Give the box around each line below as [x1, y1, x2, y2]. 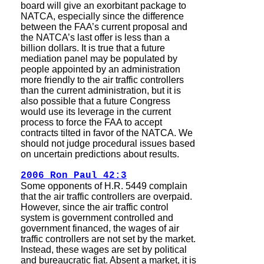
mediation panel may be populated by [21, 54, 177, 64]
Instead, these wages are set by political [21, 245, 187, 255]
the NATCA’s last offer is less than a [21, 32, 170, 42]
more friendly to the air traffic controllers [21, 75, 184, 85]
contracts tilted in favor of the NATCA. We [21, 128, 193, 138]
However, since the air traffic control [21, 202, 169, 212]
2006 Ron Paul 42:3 [21, 170, 127, 181]
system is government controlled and [21, 213, 173, 223]
